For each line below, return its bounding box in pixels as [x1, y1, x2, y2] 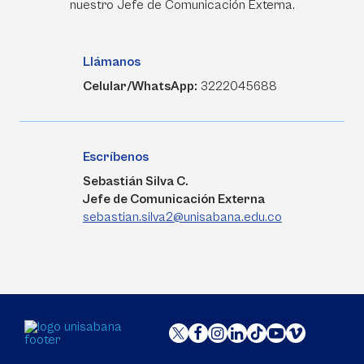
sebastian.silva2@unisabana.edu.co [83, 210, 282, 224]
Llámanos [83, 54, 141, 69]
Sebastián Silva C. [83, 174, 188, 188]
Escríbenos [83, 149, 149, 164]
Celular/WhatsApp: [83, 79, 197, 93]
